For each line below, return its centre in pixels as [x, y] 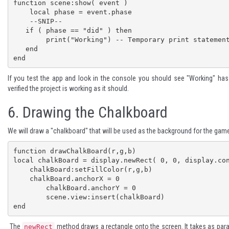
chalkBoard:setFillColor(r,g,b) [21, 169]
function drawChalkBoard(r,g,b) [74, 151]
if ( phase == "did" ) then [19, 30]
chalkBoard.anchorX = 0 [21, 178]
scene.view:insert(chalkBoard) [29, 197]
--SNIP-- [21, 21]
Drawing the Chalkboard [93, 112]
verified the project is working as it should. [68, 88]
